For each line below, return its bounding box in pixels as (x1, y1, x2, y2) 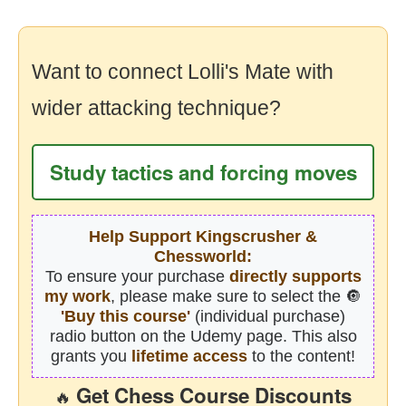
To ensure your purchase (44, 267, 229, 285)
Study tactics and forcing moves (49, 158, 357, 187)
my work (44, 287, 111, 305)
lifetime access (131, 347, 247, 365)
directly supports (228, 267, 362, 285)
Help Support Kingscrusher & (89, 227, 317, 246)
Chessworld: (154, 247, 252, 266)
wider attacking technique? (32, 96, 281, 120)
